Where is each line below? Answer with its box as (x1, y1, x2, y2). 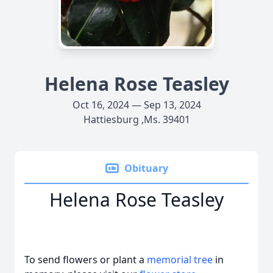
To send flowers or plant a (24, 253, 147, 266)
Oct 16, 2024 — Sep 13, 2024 (72, 98, 201, 112)
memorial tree (147, 253, 213, 266)
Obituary (124, 161, 168, 175)
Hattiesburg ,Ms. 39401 (83, 113, 190, 126)
